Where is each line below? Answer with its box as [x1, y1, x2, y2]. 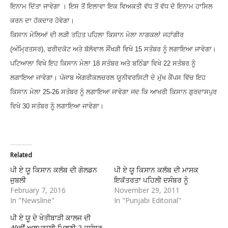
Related [10, 151, 32, 160]
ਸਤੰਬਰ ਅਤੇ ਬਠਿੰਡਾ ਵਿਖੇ [102, 60, 163, 68]
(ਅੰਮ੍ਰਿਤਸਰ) [10, 45, 43, 53]
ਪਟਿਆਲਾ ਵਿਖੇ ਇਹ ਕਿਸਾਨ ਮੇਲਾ [10, 60, 93, 68]
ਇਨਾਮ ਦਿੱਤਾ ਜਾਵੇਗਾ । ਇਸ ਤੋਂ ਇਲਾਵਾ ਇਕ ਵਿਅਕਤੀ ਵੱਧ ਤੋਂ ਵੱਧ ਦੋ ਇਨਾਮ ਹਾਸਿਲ [10, 3, 213, 11]
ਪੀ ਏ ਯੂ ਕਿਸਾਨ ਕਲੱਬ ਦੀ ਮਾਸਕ [114, 165, 198, 175]
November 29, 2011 [114, 185, 180, 195]
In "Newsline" [10, 195, 54, 206]
